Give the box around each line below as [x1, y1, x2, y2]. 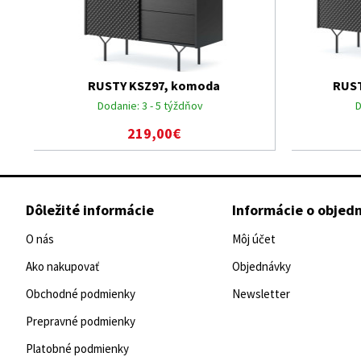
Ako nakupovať [26, 259, 99, 274]
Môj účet [232, 231, 276, 247]
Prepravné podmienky [26, 313, 135, 329]
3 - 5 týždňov [141, 98, 203, 113]
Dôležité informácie [26, 201, 154, 219]
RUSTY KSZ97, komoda [88, 77, 221, 93]
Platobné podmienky [26, 341, 129, 356]
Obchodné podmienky [26, 286, 135, 301]
